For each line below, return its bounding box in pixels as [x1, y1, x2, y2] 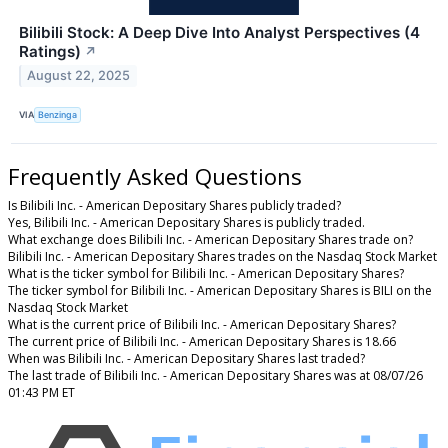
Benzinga [38, 109, 78, 121]
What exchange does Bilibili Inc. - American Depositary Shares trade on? [8, 231, 413, 249]
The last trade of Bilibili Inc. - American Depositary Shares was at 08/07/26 [8, 367, 423, 385]
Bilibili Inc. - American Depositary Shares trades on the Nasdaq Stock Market [8, 248, 437, 266]
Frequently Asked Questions [8, 160, 302, 191]
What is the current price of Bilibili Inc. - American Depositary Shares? [8, 316, 396, 334]
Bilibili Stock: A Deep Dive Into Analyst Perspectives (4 [19, 22, 420, 42]
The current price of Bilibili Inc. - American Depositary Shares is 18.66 [8, 333, 396, 351]
